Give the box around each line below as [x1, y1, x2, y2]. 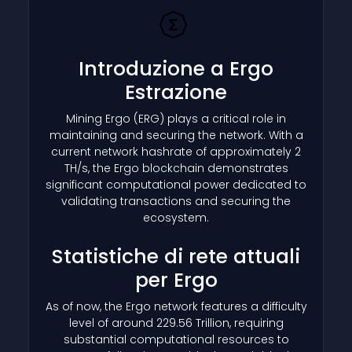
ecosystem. [143, 209, 209, 225]
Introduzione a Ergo [79, 54, 273, 82]
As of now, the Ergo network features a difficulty [45, 298, 307, 314]
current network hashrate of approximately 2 [51, 143, 301, 159]
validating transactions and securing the [61, 192, 291, 209]
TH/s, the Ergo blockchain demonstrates [64, 159, 288, 176]
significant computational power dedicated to [46, 176, 306, 192]
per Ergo [134, 266, 218, 294]
